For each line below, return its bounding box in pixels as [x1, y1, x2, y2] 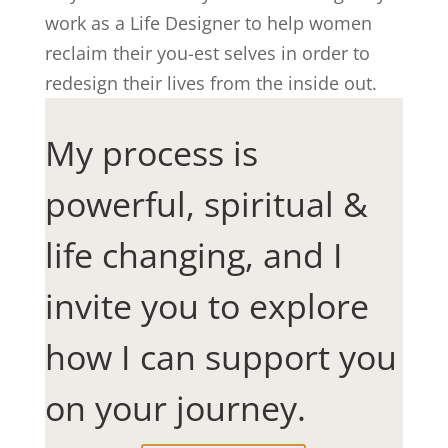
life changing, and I [44, 232, 343, 279]
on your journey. [44, 385, 306, 432]
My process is [44, 130, 258, 177]
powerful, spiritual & [44, 181, 368, 228]
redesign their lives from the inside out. [44, 71, 377, 96]
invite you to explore [44, 283, 369, 330]
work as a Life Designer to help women [44, 11, 372, 36]
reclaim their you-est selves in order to [44, 41, 370, 66]
